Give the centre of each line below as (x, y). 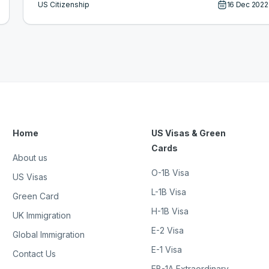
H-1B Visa (170, 211)
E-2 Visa (168, 231)
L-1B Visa (169, 192)
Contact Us (35, 254)
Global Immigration (49, 235)
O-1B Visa (171, 173)
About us (30, 158)
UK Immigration (42, 216)
